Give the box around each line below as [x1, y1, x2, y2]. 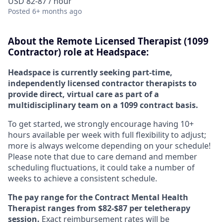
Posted [8, 6, 30, 16]
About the [8, 35, 56, 47]
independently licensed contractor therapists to [8, 77, 197, 89]
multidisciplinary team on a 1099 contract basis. [8, 99, 198, 111]
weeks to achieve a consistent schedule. [8, 172, 157, 184]
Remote [56, 35, 92, 47]
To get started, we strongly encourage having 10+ [8, 118, 194, 129]
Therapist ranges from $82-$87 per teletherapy [8, 202, 190, 214]
